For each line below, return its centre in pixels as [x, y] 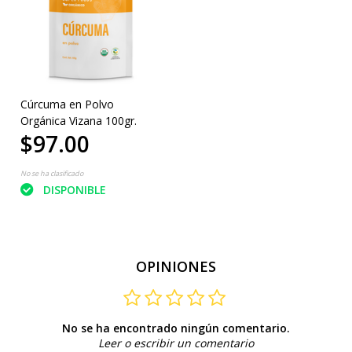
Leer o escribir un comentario [176, 343]
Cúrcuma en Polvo [67, 104]
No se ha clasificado [51, 173]
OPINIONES [176, 266]
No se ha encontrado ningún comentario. [176, 328]
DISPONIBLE [74, 189]
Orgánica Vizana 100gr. [78, 120]
